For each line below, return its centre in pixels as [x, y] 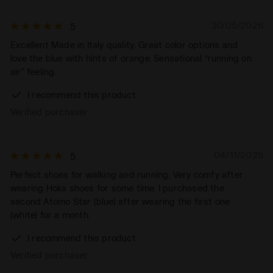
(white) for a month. [50, 215]
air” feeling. [34, 72]
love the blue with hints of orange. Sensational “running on [131, 58]
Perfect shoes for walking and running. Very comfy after [127, 175]
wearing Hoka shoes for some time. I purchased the [117, 188]
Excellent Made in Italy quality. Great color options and [124, 45]
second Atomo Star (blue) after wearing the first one [120, 202]
